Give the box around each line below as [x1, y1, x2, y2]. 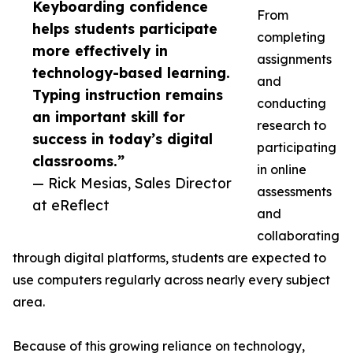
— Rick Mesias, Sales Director [32, 174, 232, 192]
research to [257, 117, 326, 134]
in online [257, 162, 307, 178]
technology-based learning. [32, 64, 230, 82]
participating [257, 139, 336, 156]
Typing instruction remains [32, 86, 223, 104]
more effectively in [32, 42, 168, 60]
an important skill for [32, 108, 185, 126]
